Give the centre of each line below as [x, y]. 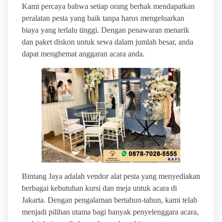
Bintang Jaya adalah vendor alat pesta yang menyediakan [111, 176]
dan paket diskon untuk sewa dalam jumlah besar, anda [107, 42]
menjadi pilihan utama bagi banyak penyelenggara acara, [110, 212]
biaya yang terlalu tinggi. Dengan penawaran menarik [105, 30]
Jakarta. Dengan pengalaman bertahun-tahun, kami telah [109, 200]
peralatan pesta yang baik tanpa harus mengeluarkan [103, 18]
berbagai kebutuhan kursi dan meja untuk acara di [99, 188]
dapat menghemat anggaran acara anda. [83, 54]
